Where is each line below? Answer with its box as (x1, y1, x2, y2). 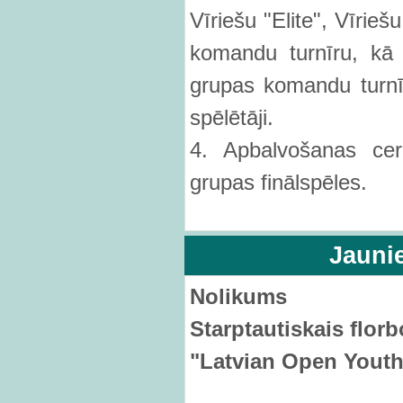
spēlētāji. (190, 105, 273, 130)
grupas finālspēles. (190, 170, 367, 194)
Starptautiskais (190, 317, 350, 341)
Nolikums (190, 284, 287, 309)
